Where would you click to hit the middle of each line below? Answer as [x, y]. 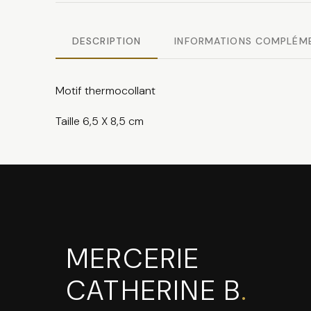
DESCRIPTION [107, 41]
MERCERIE [134, 259]
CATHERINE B [154, 291]
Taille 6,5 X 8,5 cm [100, 121]
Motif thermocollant [106, 91]
